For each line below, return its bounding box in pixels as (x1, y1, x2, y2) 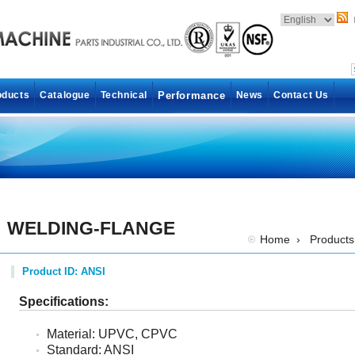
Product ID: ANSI (22, 265, 105, 277)
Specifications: (19, 295, 109, 308)
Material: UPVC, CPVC (47, 327, 177, 341)
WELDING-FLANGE (7, 218, 175, 239)
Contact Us (273, 90, 330, 101)
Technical (100, 90, 148, 101)
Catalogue (40, 90, 90, 101)
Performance (158, 90, 226, 101)
